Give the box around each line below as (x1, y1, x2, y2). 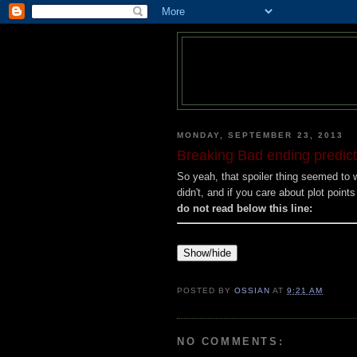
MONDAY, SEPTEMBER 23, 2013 (177, 130, 343, 139)
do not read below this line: (177, 202, 312, 215)
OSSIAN (234, 285, 271, 295)
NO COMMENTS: (177, 335, 284, 347)
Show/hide (183, 247, 231, 260)
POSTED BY (177, 285, 235, 295)
